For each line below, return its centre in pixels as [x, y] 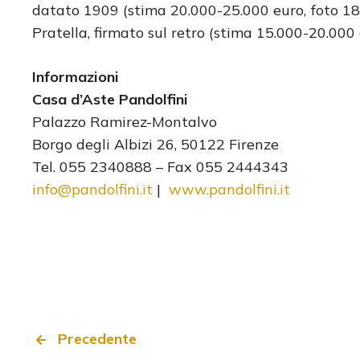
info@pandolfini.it [92, 189]
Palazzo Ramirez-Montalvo [125, 121]
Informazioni [76, 76]
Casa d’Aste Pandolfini [110, 99]
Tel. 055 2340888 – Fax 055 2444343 [160, 166]
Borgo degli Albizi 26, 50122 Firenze [155, 144]
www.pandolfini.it [229, 189]
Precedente [98, 338]
